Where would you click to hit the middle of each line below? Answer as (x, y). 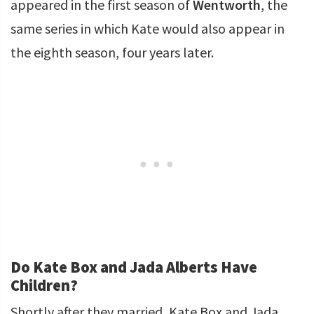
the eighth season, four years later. (112, 52)
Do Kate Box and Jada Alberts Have (134, 267)
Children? (44, 285)
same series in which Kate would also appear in (148, 28)
